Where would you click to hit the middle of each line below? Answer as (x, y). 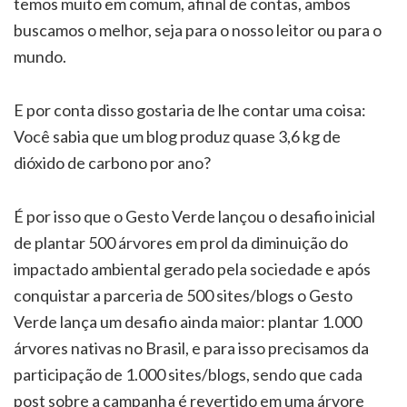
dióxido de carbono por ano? (112, 163)
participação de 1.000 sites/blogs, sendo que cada (188, 375)
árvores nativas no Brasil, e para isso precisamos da (191, 348)
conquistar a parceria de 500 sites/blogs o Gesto (183, 296)
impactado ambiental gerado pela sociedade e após (192, 269)
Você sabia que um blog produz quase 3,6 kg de (177, 137)
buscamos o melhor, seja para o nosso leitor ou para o (198, 30)
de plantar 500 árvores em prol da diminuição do (181, 243)
